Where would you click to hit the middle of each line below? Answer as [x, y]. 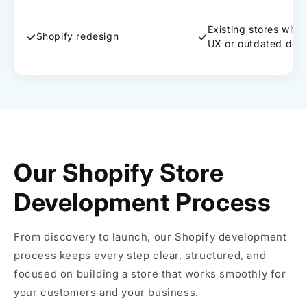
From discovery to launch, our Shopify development [150, 236]
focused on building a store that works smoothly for [150, 273]
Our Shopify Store [119, 172]
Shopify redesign [77, 36]
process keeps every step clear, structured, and [140, 255]
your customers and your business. [106, 292]
